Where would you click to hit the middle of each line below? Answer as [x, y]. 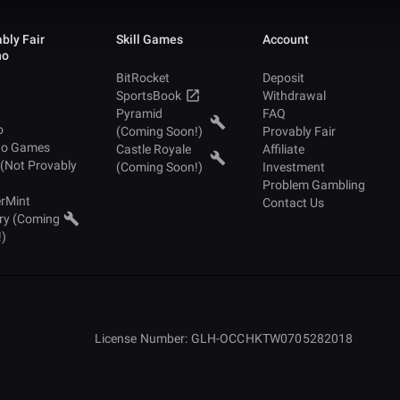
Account [285, 40]
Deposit [283, 78]
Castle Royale [153, 150]
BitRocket [142, 78]
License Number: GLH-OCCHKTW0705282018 [224, 339]
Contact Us [293, 203]
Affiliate [283, 150]
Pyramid [139, 114]
